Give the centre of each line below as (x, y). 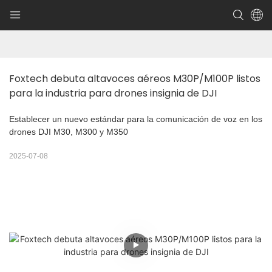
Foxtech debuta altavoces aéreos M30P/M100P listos (135, 79)
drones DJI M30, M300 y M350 (69, 132)
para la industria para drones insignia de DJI (113, 93)
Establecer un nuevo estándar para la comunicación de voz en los (136, 119)
